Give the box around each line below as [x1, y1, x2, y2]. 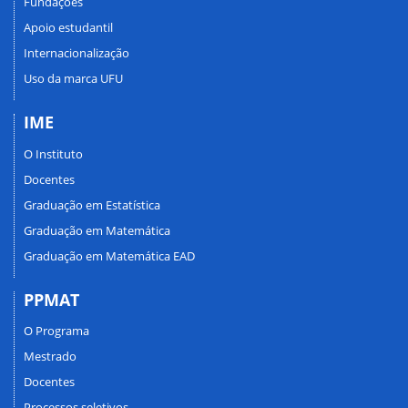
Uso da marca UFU [24, 70, 123, 87]
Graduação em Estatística [24, 196, 160, 213]
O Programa [24, 322, 89, 340]
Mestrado [24, 348, 76, 365]
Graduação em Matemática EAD [24, 247, 195, 264]
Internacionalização [24, 45, 129, 62]
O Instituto [24, 145, 83, 162]
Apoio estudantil [24, 19, 113, 36]
